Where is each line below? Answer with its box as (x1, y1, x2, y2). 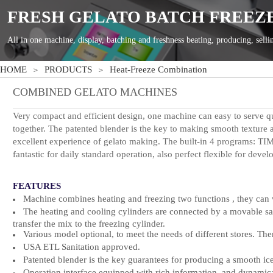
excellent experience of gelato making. (13, 136, 163, 146)
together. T (13, 124, 54, 133)
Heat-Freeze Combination (110, 65, 207, 74)
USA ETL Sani (23, 242, 78, 252)
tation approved (78, 242, 138, 252)
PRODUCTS (44, 65, 92, 74)
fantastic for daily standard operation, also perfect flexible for (13, 149, 248, 159)
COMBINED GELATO (13, 86, 117, 98)
